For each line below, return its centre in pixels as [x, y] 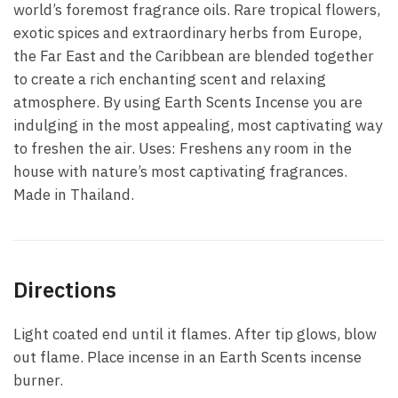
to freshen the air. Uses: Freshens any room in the [183, 148]
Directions [65, 289]
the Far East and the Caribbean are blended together [194, 56]
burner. [38, 380]
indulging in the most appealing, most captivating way [198, 125]
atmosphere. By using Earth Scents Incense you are [188, 102]
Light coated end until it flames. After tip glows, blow [195, 334]
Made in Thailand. [74, 194]
